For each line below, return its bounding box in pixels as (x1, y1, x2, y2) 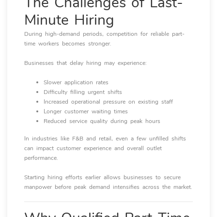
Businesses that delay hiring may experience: (24, 59, 147, 67)
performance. (24, 154, 58, 162)
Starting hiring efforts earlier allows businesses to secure (24, 173, 181, 181)
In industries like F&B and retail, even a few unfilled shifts (24, 135, 186, 142)
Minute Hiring (24, 10, 114, 30)
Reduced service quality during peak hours (44, 117, 160, 125)
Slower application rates (44, 78, 108, 86)
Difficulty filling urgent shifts (44, 88, 122, 96)
